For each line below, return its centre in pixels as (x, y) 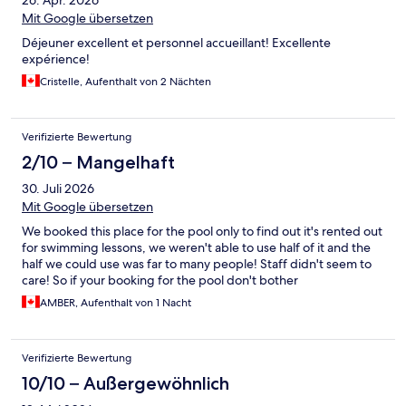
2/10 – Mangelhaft (98, 163)
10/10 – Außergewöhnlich (126, 384)
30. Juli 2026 (58, 189)
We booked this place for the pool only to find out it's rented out (202, 232)
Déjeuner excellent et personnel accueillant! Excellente (176, 43)
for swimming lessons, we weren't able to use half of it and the (196, 248)
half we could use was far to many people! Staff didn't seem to (197, 264)
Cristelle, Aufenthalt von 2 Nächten (126, 82)
